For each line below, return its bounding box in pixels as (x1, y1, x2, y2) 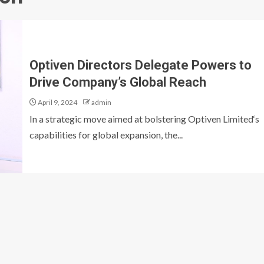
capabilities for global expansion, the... (29, 129, 183, 141)
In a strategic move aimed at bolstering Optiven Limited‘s (29, 113, 259, 125)
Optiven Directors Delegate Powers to (29, 58, 252, 73)
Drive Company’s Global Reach (29, 75, 206, 90)
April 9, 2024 (37, 98, 77, 107)
